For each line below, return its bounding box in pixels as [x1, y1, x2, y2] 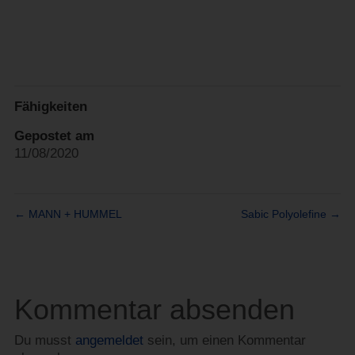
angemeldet [74, 332, 143, 348]
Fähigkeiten [13, 98, 87, 114]
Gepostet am [13, 128, 94, 143]
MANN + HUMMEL [25, 207, 122, 220]
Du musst [13, 332, 75, 348]
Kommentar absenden [13, 292, 295, 326]
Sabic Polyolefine [241, 207, 330, 220]
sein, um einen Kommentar [143, 332, 306, 348]
